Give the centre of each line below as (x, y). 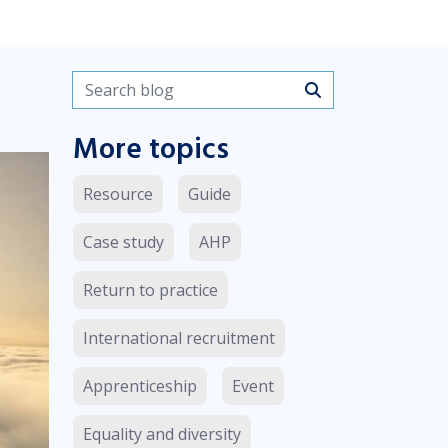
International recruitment (179, 337)
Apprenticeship (140, 385)
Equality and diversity (162, 433)
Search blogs (127, 83)
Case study (123, 241)
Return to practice (150, 289)
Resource (118, 193)
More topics (151, 149)
